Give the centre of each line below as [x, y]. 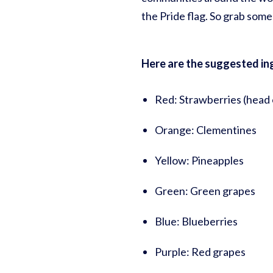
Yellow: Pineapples [199, 161]
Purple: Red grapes [200, 252]
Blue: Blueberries [196, 222]
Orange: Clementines [206, 130]
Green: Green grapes [205, 191]
